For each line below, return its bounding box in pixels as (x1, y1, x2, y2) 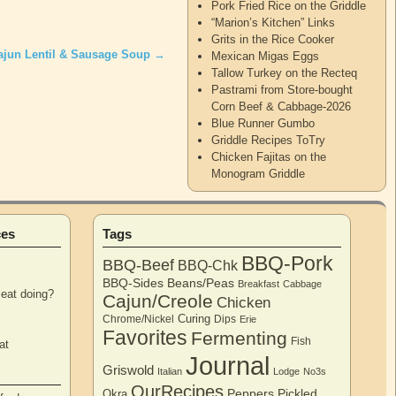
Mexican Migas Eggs (211, 49, 320, 63)
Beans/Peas (167, 275, 235, 290)
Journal (186, 350, 270, 380)
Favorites (103, 326, 188, 349)
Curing (178, 311, 211, 325)
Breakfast (238, 278, 280, 289)
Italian (157, 365, 183, 377)
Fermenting (191, 327, 288, 349)
